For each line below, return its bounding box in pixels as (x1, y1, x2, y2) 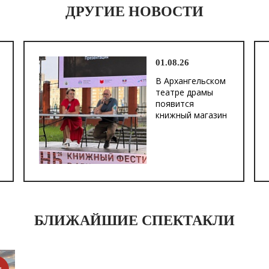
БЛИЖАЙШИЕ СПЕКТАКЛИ (34, 213, 235, 228)
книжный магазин (156, 109, 227, 121)
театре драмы (156, 86, 213, 98)
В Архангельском (156, 75, 226, 86)
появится (156, 98, 194, 109)
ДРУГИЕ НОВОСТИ (65, 4, 204, 19)
